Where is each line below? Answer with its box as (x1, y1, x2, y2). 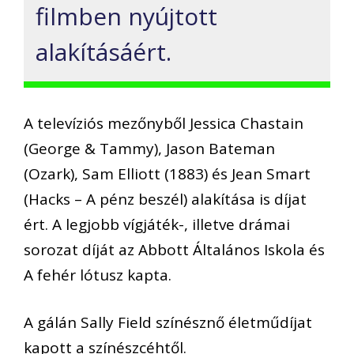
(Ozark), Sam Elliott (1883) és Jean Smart (24, 163, 311, 184)
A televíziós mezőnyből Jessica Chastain (24, 112, 303, 134)
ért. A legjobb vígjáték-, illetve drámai (24, 213, 290, 235)
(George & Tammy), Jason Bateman (24, 137, 275, 159)
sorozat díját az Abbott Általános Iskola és (24, 239, 325, 260)
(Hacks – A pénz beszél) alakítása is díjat (24, 188, 307, 209)
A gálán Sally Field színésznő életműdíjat (24, 312, 312, 333)
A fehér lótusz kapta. (24, 264, 171, 285)
